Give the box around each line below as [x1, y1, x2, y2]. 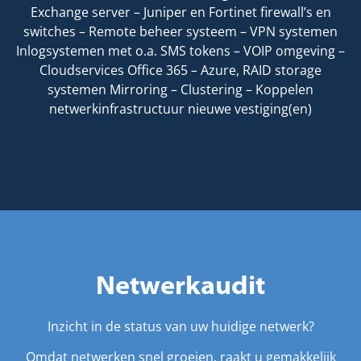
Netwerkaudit [96, 274, 265, 301]
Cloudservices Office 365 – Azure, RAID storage [39, 60, 322, 79]
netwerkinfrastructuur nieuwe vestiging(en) [49, 99, 312, 118]
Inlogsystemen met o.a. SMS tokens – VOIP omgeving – [16, 41, 345, 60]
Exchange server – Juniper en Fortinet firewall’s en [30, 2, 331, 21]
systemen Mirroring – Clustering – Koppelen [48, 80, 313, 98]
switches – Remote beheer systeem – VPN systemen [23, 22, 338, 40]
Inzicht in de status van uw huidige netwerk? [47, 317, 314, 335]
